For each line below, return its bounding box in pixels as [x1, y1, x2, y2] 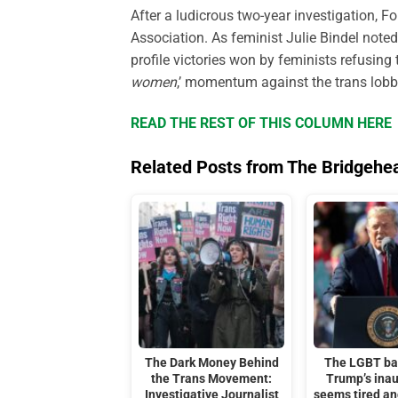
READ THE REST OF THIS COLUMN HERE [131, 115, 392, 132]
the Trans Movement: [151, 370, 273, 386]
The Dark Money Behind [144, 354, 279, 370]
